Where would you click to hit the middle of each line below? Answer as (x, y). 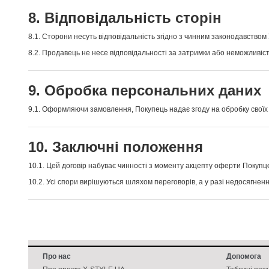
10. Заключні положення (116, 147)
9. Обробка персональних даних (145, 90)
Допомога (243, 256)
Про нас (57, 256)
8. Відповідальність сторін (125, 18)
